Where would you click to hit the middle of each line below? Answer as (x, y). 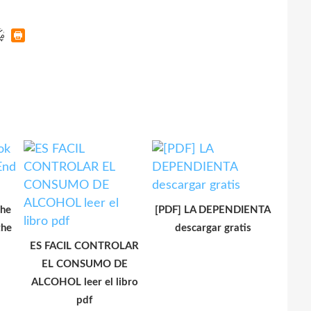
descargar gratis (213, 228)
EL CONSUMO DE (84, 264)
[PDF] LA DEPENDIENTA (213, 210)
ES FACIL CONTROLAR (84, 246)
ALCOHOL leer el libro (84, 282)
